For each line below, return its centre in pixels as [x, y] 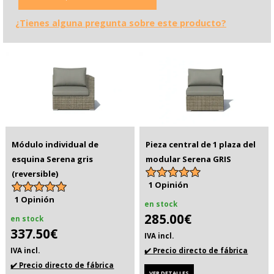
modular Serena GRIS [189, 159]
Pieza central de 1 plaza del [201, 145]
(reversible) [35, 174]
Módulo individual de [55, 145]
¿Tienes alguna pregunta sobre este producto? [121, 23]
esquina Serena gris [53, 159]
